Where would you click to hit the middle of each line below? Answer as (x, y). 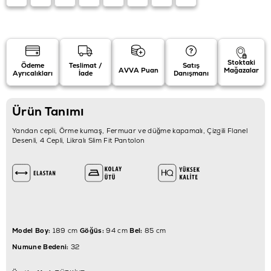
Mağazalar (242, 70)
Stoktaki (242, 62)
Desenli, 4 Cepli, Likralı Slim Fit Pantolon (79, 140)
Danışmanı (191, 73)
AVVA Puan (138, 70)
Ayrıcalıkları (32, 73)
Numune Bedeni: (41, 247)
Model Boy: (31, 230)
